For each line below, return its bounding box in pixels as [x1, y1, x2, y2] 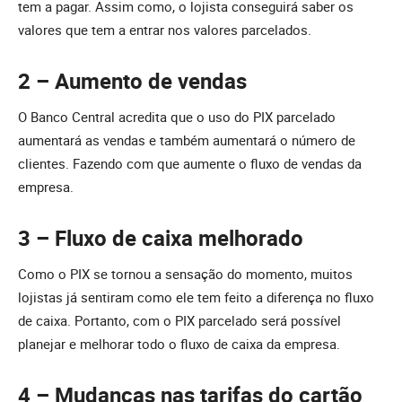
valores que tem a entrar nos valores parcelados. [18, 20, 311, 39]
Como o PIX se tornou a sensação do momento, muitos [18, 265, 353, 284]
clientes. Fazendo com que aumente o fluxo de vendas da [18, 154, 362, 173]
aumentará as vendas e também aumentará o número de [18, 131, 355, 150]
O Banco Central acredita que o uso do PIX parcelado [18, 108, 336, 127]
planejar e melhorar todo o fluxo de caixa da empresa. [18, 335, 340, 354]
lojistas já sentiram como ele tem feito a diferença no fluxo [18, 288, 374, 307]
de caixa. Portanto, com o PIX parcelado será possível [18, 311, 341, 330]
